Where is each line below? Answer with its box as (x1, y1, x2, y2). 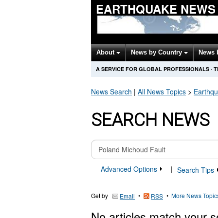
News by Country (131, 49, 184, 56)
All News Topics (138, 87, 186, 96)
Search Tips (177, 165, 216, 175)
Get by (91, 191, 108, 200)
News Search (91, 87, 132, 96)
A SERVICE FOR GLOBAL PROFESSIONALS (96, 65, 209, 73)
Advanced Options (101, 164, 159, 174)
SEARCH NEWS (91, 110, 210, 130)
